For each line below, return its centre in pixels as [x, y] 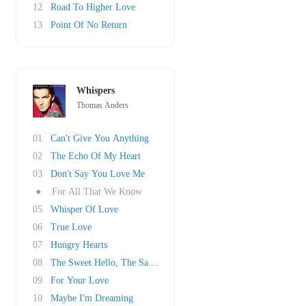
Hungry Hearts [79, 245]
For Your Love [80, 280]
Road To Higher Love [93, 7]
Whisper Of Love [84, 209]
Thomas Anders [102, 105]
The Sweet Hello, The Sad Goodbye [121, 263]
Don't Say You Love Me [98, 174]
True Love [71, 227]
